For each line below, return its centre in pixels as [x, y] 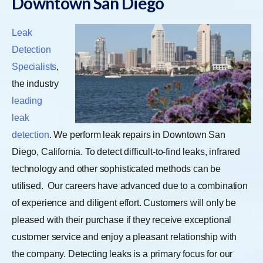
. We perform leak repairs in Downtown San [137, 134]
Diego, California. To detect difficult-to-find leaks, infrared [126, 151]
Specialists [34, 66]
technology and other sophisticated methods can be [117, 168]
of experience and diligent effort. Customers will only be [124, 203]
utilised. [29, 186]
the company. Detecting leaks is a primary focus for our [122, 254]
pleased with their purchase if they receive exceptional [122, 220]
